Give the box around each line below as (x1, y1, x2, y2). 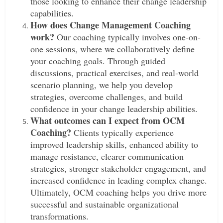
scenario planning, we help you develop (30, 79, 173, 91)
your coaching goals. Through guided (30, 55, 166, 67)
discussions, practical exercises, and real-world (30, 67, 199, 79)
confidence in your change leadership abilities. (30, 103, 198, 114)
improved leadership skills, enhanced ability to (30, 138, 199, 150)
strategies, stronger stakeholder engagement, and (30, 162, 207, 174)
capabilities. (30, 7, 74, 19)
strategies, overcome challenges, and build (30, 91, 183, 103)
